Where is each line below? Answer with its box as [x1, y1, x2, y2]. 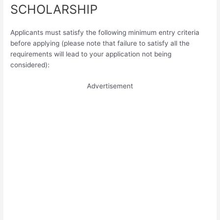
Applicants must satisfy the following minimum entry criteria [10, 28, 200, 36]
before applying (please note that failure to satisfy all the [10, 39, 190, 47]
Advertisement [87, 82, 133, 90]
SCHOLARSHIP [10, 1, 98, 17]
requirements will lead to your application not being [10, 50, 172, 58]
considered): [10, 60, 50, 69]
